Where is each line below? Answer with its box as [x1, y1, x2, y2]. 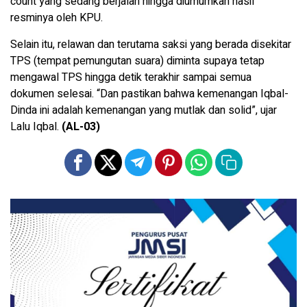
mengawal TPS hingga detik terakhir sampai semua [10, 69, 251, 86]
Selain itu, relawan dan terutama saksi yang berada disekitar [10, 36, 291, 53]
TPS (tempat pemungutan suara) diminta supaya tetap [10, 53, 265, 70]
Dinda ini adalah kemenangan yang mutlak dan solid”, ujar [10, 102, 277, 119]
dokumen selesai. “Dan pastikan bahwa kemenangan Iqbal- [10, 86, 288, 103]
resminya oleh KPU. [10, 10, 103, 27]
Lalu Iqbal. [10, 119, 62, 136]
